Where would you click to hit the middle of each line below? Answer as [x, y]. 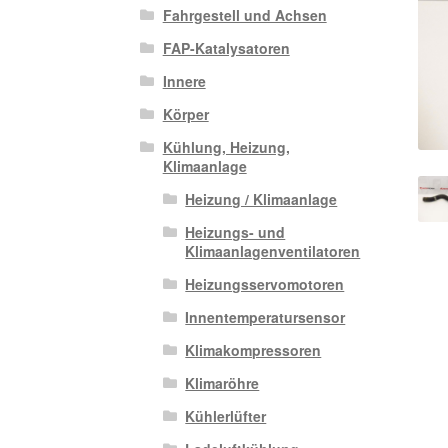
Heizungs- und [235, 232]
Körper [185, 114]
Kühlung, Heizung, [226, 147]
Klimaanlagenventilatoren [273, 251]
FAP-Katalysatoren [226, 48]
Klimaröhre [222, 383]
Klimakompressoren [253, 350]
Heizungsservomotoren [265, 284]
